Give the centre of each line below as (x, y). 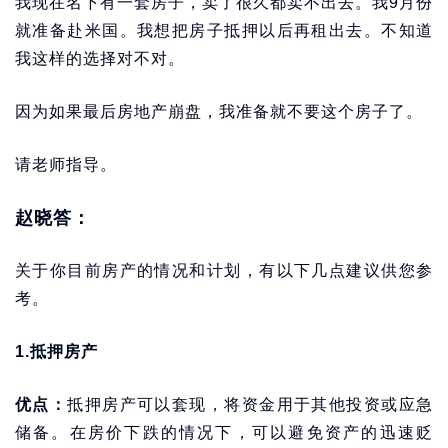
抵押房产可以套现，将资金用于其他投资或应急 (250, 404)
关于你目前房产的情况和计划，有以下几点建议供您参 (224, 270)
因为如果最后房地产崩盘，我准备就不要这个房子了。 (219, 111)
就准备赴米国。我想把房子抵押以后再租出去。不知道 (224, 30)
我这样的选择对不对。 (100, 58)
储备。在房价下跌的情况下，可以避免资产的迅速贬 (224, 432)
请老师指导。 (66, 164)
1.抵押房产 (56, 351)
